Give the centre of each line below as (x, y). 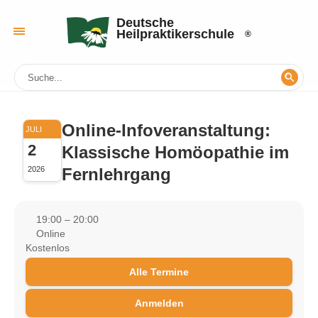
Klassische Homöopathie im (175, 152)
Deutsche (145, 22)
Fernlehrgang (116, 174)
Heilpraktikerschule (175, 34)
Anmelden (159, 303)
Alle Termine (159, 272)
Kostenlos (48, 248)
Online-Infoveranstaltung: (166, 130)
